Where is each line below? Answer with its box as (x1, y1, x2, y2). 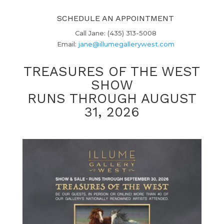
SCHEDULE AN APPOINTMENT (57, 13, 174, 23)
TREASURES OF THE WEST (23, 63, 200, 79)
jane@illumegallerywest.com (78, 40, 174, 48)
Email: (56, 40, 78, 48)
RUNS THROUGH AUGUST (27, 90, 196, 106)
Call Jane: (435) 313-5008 (74, 29, 156, 37)
